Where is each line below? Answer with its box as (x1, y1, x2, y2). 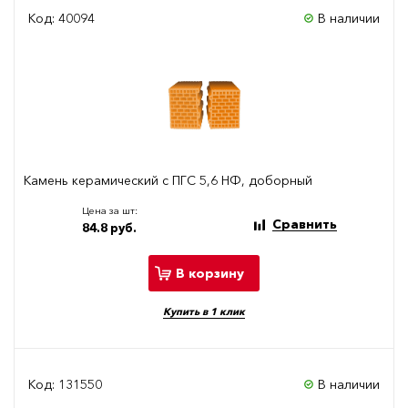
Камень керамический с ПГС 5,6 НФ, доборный (24, 172, 312, 189)
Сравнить (271, 216, 337, 233)
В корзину (176, 264, 244, 281)
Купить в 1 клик (163, 305, 245, 319)
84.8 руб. (82, 220, 137, 236)
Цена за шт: (81, 204, 138, 218)
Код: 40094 (28, 10, 95, 27)
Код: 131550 (28, 376, 102, 393)
